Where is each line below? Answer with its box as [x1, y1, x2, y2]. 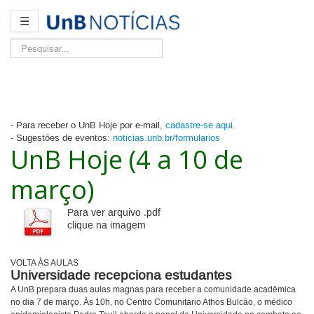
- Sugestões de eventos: [11, 132, 113, 144]
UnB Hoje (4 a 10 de [11, 142, 243, 177]
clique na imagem [67, 219, 146, 233]
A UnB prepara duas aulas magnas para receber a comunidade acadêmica [11, 285, 296, 296]
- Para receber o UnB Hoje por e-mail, [11, 120, 165, 132]
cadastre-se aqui [165, 120, 233, 132]
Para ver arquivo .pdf [67, 207, 161, 220]
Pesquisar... [11, 39, 59, 51]
